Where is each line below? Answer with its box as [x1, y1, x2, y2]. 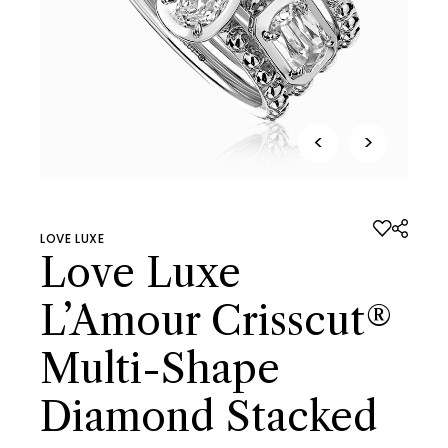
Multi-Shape [40, 343, 280, 393]
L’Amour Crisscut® [40, 295, 393, 345]
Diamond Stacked [40, 391, 378, 441]
